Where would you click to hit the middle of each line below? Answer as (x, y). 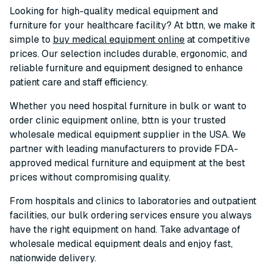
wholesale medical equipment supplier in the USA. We (128, 134)
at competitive (217, 39)
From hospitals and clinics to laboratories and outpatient (133, 201)
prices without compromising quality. (90, 177)
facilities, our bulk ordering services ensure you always (131, 215)
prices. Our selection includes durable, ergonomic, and (128, 54)
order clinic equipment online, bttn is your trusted (118, 120)
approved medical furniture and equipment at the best (127, 163)
